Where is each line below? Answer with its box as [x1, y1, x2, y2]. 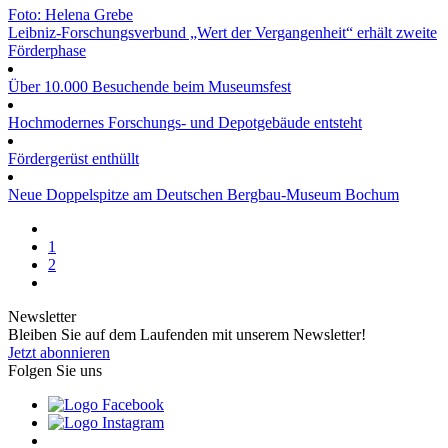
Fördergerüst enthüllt [8, 150, 139, 168]
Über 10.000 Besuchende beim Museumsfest [8, 78, 291, 96]
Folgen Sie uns [8, 362, 102, 380]
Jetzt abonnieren [8, 344, 110, 362]
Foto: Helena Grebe [8, 6, 133, 24]
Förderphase [8, 42, 86, 60]
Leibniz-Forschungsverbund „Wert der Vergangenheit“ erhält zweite [8, 24, 437, 42]
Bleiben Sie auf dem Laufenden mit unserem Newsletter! [8, 326, 366, 344]
